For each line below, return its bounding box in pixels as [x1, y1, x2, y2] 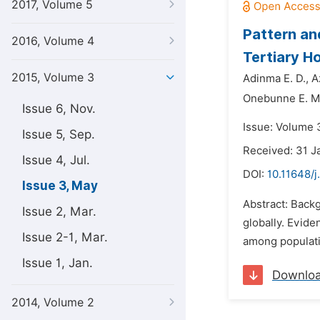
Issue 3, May [22, 179, 98, 193]
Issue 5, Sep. [22, 127, 95, 141]
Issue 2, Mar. [22, 204, 96, 219]
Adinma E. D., [243, 72, 309, 85]
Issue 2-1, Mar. [22, 230, 108, 244]
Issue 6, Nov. [22, 101, 96, 116]
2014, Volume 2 [11, 296, 94, 309]
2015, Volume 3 [11, 71, 94, 84]
